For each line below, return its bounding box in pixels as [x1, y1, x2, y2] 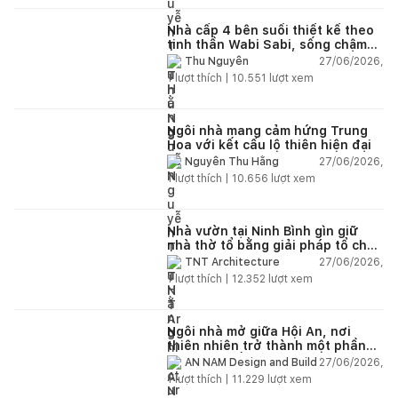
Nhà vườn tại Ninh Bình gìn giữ [167, 223, 358, 238]
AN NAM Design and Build [185, 356, 317, 370]
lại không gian [167, 251, 255, 267]
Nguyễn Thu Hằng [185, 155, 279, 169]
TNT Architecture [185, 256, 280, 269]
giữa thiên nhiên [167, 51, 271, 66]
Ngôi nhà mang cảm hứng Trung [167, 123, 368, 138]
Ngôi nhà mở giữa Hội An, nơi [167, 323, 351, 338]
